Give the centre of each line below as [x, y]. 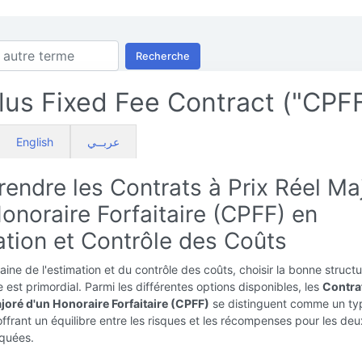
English [35, 142]
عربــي [103, 142]
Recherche [163, 56]
